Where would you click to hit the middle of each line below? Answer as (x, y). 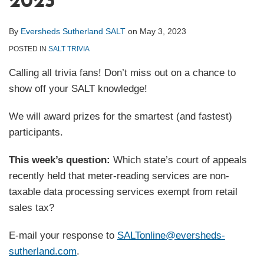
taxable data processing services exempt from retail (123, 192)
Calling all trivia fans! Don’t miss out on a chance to (122, 72)
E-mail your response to (63, 235)
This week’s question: (60, 160)
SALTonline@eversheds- (171, 235)
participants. (36, 132)
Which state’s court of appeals (179, 160)
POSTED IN (29, 49)
